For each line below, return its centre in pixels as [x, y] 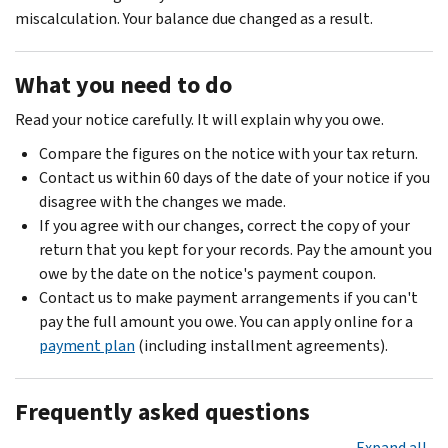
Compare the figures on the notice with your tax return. [228, 153]
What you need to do [123, 84]
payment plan [87, 345]
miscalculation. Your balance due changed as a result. [194, 18]
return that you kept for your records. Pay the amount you [235, 249]
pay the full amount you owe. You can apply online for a [226, 321]
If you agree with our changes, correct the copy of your [224, 225]
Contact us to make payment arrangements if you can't [228, 297]
